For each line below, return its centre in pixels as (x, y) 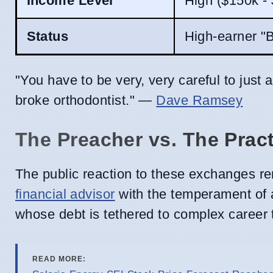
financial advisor (65, 194)
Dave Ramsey (200, 101)
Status (48, 36)
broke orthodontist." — (86, 101)
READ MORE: (59, 259)
